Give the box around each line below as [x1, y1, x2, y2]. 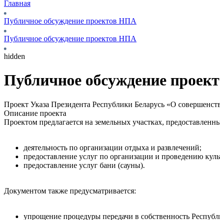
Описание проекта [4, 109, 66, 117]
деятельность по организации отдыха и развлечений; [24, 143, 201, 152]
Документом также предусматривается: [4, 186, 136, 195]
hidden [4, 52, 25, 60]
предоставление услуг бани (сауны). [24, 161, 145, 169]
